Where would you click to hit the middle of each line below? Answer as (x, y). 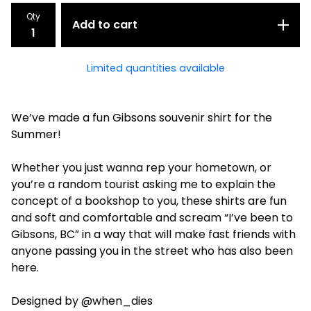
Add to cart (105, 25)
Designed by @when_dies (82, 301)
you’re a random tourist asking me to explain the (143, 184)
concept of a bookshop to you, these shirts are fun (149, 201)
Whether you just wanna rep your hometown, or (141, 168)
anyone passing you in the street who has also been (152, 251)
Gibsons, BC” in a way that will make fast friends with (153, 234)
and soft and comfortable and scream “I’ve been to (152, 218)
